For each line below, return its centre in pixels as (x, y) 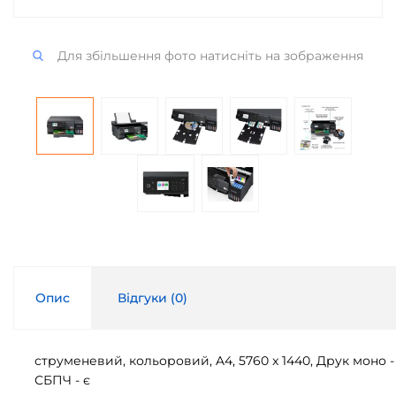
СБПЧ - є (62, 380)
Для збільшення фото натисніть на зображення (210, 56)
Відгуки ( (146, 298)
